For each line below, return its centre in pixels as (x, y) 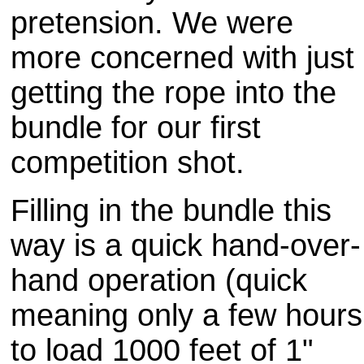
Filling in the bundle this (171, 210)
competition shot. (128, 162)
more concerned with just (182, 58)
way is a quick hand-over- (186, 245)
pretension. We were (152, 23)
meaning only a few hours (186, 315)
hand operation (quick (159, 280)
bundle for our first (136, 128)
